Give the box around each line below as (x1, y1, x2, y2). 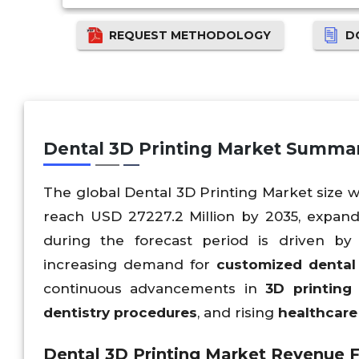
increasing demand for (43, 256, 216, 272)
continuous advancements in (43, 280, 266, 296)
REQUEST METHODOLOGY (109, 27, 272, 42)
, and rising (197, 304, 278, 321)
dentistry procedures (43, 304, 197, 321)
